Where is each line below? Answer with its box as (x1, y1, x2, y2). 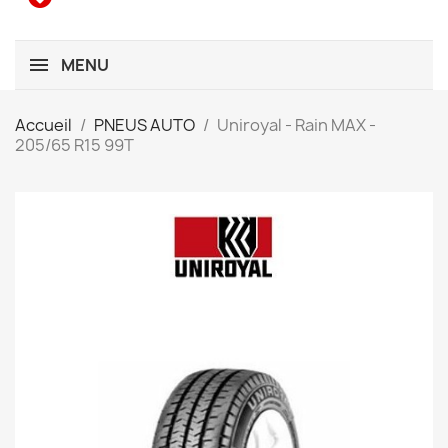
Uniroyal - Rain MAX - (217, 114, 376, 136)
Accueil (15, 114, 72, 136)
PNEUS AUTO (94, 114, 195, 136)
